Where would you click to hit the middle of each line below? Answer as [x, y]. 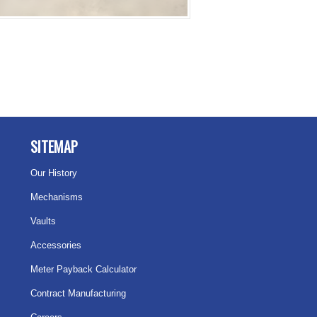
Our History [54, 173]
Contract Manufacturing [79, 294]
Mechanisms [57, 197]
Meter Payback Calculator [84, 270]
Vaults [44, 221]
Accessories [56, 246]
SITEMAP [54, 147]
